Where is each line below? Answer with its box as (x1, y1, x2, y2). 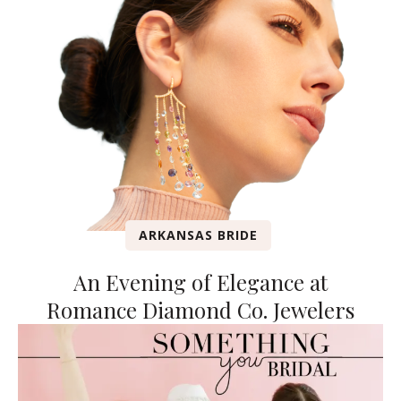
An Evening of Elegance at (73, 268, 328, 297)
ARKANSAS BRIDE (139, 226, 258, 244)
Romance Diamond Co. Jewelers (47, 295, 354, 325)
